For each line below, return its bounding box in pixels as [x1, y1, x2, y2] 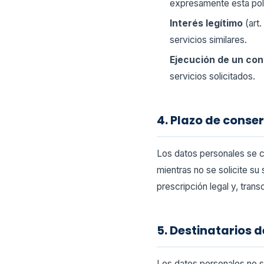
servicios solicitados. [170, 71, 256, 82]
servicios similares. [170, 34, 247, 46]
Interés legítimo [170, 18, 243, 29]
